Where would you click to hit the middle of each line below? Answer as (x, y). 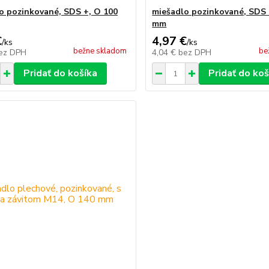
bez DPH (195, 53)
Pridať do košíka (60, 73)
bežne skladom (100, 51)
